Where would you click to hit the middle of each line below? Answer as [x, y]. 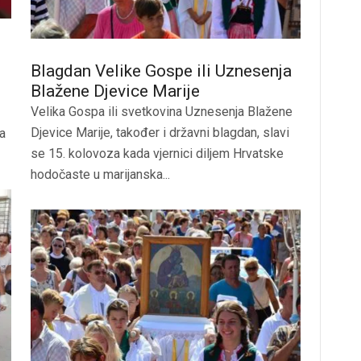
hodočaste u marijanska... [100, 174]
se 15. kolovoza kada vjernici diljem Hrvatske [157, 154]
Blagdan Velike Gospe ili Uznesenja [161, 71]
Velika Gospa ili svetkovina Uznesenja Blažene [162, 112]
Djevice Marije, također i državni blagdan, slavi [160, 133]
